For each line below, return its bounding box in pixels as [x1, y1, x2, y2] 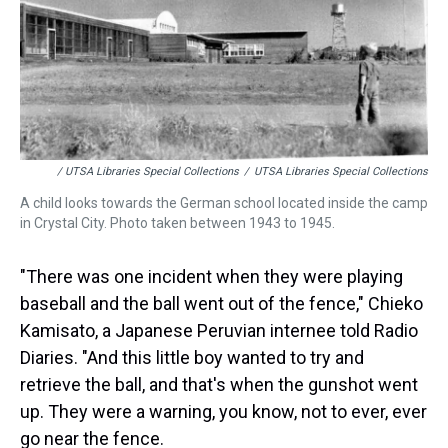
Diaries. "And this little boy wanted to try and [20, 347, 364, 368]
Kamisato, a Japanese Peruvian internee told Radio [20, 320, 418, 341]
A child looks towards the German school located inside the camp [20, 195, 428, 211]
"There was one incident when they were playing [20, 266, 403, 287]
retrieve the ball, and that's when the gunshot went [20, 374, 418, 395]
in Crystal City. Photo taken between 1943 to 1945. [20, 215, 335, 231]
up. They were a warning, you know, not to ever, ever [20, 401, 427, 422]
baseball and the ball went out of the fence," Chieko [20, 293, 423, 314]
